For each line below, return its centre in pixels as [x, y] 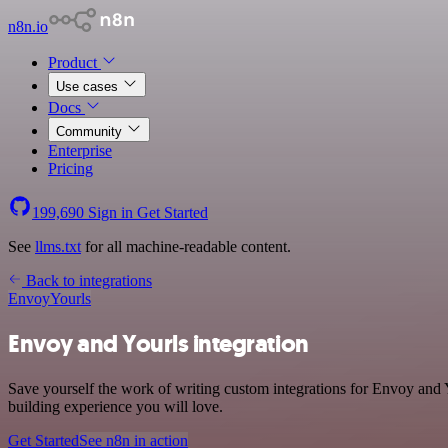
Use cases [89, 86]
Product [74, 62]
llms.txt [58, 246]
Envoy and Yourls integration [158, 343]
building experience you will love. [115, 406]
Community [91, 131]
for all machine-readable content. [186, 246]
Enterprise [80, 150]
